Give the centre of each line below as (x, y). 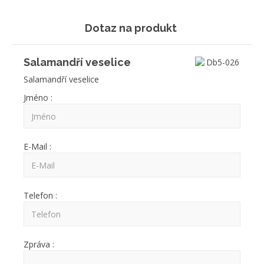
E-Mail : (37, 146)
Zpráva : (39, 244)
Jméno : (38, 98)
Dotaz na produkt (131, 28)
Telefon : (40, 195)
